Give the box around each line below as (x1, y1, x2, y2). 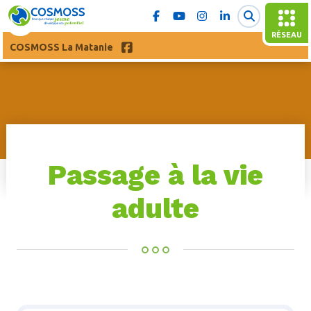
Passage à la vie (48, 159, 263, 192)
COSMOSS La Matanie (10, 42, 113, 53)
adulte (112, 192, 199, 225)
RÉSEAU (271, 31, 302, 39)
